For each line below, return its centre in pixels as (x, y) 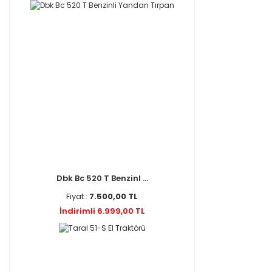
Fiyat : (78, 196)
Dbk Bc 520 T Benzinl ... (102, 178)
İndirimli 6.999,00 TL (102, 211)
